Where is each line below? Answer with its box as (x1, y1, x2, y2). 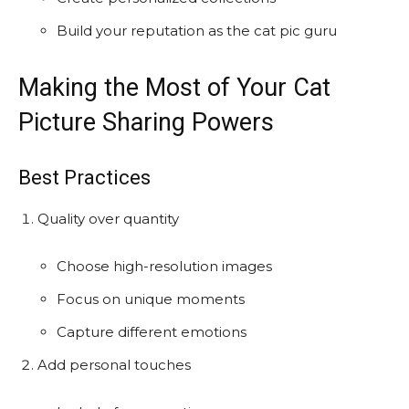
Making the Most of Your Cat (18, 72, 330, 102)
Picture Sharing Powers (18, 107, 274, 137)
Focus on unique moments (57, 289, 245, 308)
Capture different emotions (57, 322, 246, 341)
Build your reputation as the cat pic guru (57, 21, 337, 39)
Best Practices (18, 165, 151, 189)
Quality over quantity (37, 209, 179, 227)
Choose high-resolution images (57, 257, 272, 275)
